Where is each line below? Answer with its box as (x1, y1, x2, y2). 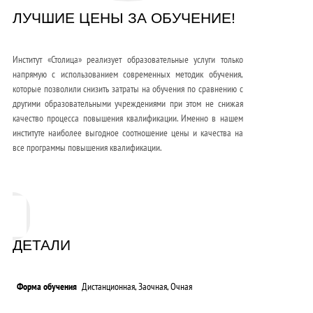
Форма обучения (17, 279, 77, 293)
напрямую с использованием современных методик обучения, (13, 67, 243, 81)
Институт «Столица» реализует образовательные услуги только (13, 52, 243, 66)
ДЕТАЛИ (13, 237, 71, 254)
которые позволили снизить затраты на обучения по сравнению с (13, 82, 243, 96)
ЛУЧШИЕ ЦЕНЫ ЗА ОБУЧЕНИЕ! (13, 10, 235, 27)
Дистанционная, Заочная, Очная (82, 279, 192, 293)
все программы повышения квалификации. (13, 140, 161, 154)
